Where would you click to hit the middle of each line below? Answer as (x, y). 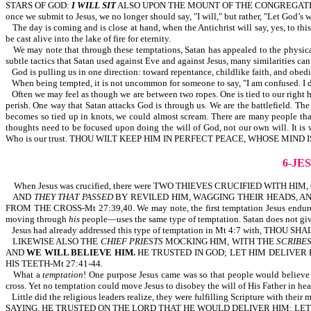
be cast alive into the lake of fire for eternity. (88, 39)
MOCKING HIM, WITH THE (220, 241)
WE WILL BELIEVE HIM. (82, 252)
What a (28, 275)
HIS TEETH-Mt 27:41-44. (54, 263)
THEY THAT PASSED (73, 197)
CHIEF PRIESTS (132, 241)
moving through (37, 219)
